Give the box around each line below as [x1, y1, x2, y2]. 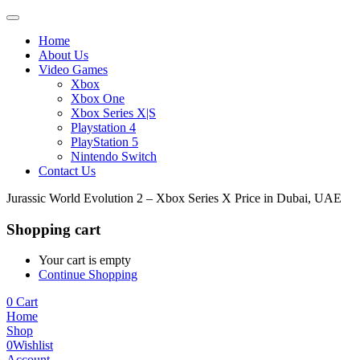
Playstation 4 [71, 121, 136, 134]
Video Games [39, 63, 108, 76]
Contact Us [39, 164, 96, 178]
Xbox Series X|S [71, 106, 156, 120]
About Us [39, 48, 88, 62]
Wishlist [13, 338, 53, 353]
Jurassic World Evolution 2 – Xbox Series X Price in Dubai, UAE [6, 191, 342, 205]
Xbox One [71, 92, 125, 105]
